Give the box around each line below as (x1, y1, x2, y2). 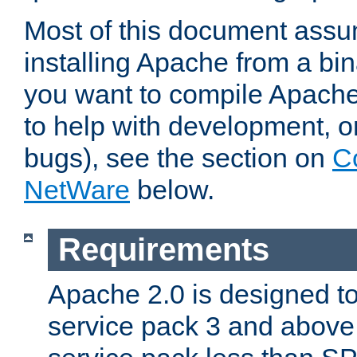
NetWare (24, 175, 130, 206)
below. (130, 175, 214, 206)
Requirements (57, 232, 269, 268)
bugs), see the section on (24, 143, 332, 174)
